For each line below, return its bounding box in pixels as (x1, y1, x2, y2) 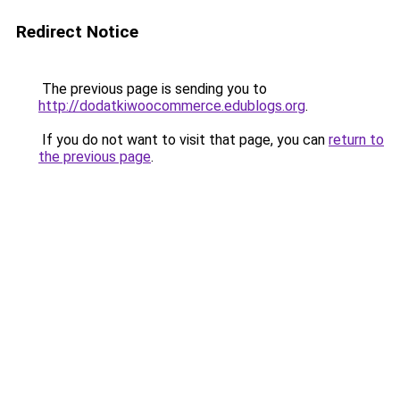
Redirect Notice (16, 21, 138, 42)
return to (329, 131, 384, 148)
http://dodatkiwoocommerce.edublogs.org (38, 97, 305, 114)
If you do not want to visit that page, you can (38, 131, 329, 148)
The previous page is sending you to (38, 80, 267, 97)
